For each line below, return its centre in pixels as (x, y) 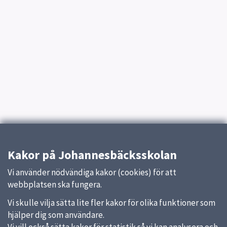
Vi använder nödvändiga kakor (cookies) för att (92, 172)
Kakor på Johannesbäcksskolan (92, 155)
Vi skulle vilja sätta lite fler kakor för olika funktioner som (111, 203)
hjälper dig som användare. (56, 215)
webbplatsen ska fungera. (55, 184)
